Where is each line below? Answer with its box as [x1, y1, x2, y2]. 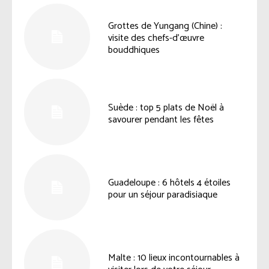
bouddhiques [108, 42, 160, 59]
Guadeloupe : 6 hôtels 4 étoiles [108, 174, 231, 191]
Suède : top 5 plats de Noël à [108, 99, 225, 116]
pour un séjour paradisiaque [108, 186, 218, 203]
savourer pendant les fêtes [108, 111, 214, 128]
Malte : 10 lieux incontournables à [108, 250, 240, 267]
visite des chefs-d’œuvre [108, 30, 205, 47]
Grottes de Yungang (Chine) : [108, 18, 223, 35]
